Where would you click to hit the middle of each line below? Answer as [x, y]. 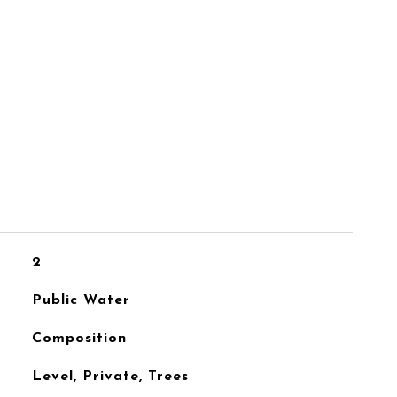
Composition [79, 339]
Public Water [81, 300]
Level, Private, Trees [110, 377]
